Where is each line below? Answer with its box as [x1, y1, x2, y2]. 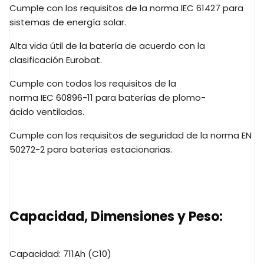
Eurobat [66, 53, 100, 66]
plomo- [173, 91, 206, 104]
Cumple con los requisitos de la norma [9, 1, 181, 14]
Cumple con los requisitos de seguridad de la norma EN [9, 128, 252, 141]
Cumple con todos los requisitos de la [9, 77, 176, 90]
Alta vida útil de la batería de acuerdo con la [9, 39, 205, 52]
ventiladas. [34, 105, 84, 118]
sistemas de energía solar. [9, 15, 126, 28]
